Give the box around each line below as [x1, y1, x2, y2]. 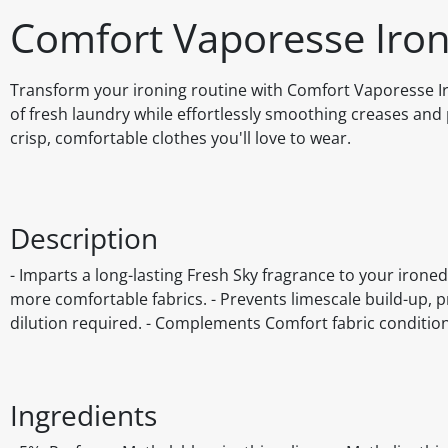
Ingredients [10, 396, 157, 435]
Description [10, 219, 158, 258]
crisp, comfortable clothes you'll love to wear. [10, 127, 351, 150]
